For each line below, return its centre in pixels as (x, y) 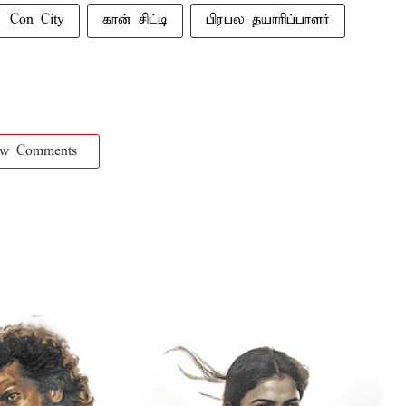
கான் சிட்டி (135, 20)
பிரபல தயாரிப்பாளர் (268, 20)
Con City (37, 20)
